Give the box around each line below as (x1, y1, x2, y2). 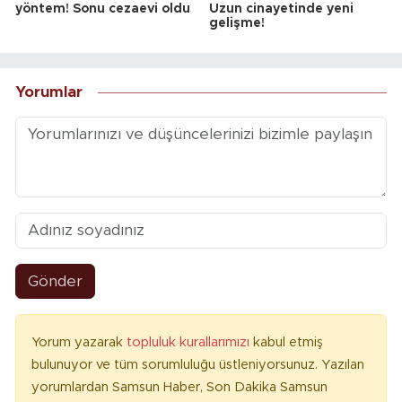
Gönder (27, 273, 83, 289)
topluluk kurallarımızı (127, 336, 253, 350)
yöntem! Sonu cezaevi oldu (15, 2, 190, 15)
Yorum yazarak (31, 336, 127, 350)
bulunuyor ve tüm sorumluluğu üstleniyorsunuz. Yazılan (31, 358, 364, 372)
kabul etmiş (253, 336, 323, 350)
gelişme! (208, 16, 265, 30)
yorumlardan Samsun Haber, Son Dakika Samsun (31, 380, 328, 395)
